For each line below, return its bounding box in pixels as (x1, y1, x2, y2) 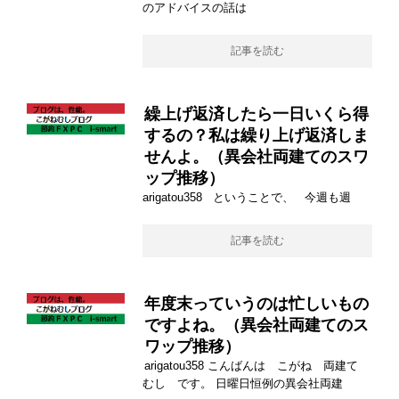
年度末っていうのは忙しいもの (144, 295, 369, 313)
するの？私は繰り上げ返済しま (144, 126, 369, 145)
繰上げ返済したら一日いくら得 (144, 105, 369, 124)
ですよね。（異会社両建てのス (144, 316, 369, 335)
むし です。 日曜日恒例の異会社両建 (142, 377, 343, 391)
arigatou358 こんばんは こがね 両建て (144, 359, 370, 373)
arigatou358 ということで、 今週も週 (142, 191, 351, 205)
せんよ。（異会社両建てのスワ (144, 148, 369, 167)
